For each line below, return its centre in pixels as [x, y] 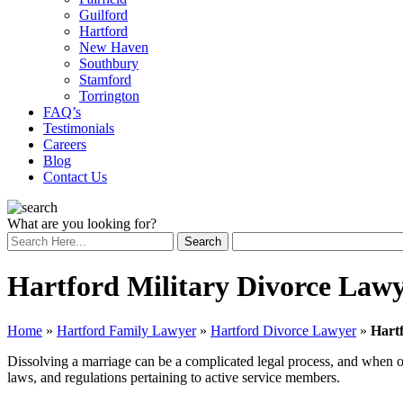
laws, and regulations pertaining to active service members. [174, 377]
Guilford [103, 15]
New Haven [114, 47]
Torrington [109, 96]
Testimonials [79, 128]
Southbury [109, 63]
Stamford [105, 80]
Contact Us [75, 177]
